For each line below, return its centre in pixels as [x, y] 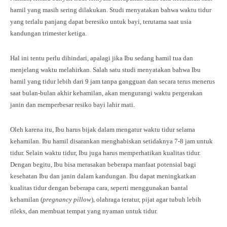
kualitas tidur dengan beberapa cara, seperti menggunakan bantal [99, 188]
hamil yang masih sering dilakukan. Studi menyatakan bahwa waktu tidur [111, 10]
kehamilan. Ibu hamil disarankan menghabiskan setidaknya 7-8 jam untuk [111, 141]
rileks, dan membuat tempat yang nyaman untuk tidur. [85, 211]
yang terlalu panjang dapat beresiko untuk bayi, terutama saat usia [101, 22]
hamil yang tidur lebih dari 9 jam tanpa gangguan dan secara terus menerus [112, 82]
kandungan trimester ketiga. [48, 33]
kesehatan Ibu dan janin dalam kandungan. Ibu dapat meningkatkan [103, 176]
